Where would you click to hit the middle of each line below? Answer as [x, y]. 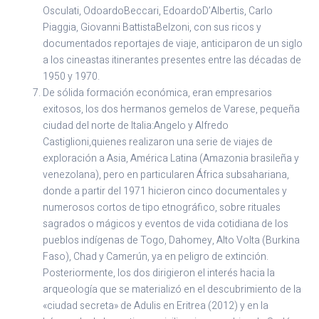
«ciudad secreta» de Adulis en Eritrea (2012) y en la [156, 306]
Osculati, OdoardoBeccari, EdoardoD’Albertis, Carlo [158, 11]
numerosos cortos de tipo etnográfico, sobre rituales [162, 208]
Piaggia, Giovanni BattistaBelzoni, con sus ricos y [152, 28]
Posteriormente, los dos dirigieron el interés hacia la [159, 273]
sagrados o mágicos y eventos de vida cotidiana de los [166, 224]
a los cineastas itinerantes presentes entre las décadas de [172, 61]
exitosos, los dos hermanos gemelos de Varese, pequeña [171, 110]
